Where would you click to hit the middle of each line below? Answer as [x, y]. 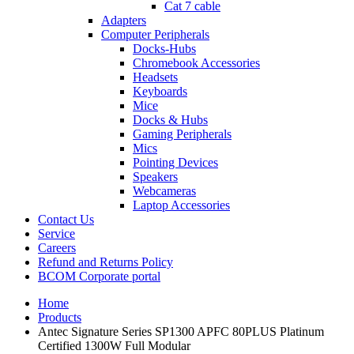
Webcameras [164, 191]
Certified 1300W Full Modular [114, 346]
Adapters [124, 20]
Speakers [155, 177]
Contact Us [66, 219]
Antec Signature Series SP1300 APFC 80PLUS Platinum [181, 331]
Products [60, 317]
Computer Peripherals [155, 34]
